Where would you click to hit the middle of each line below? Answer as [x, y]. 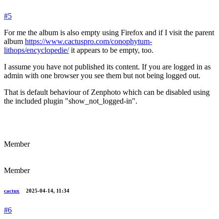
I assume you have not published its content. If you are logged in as [107, 67]
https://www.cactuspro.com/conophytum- [88, 42]
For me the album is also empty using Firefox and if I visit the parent [109, 33]
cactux [12, 191]
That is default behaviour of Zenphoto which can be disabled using [107, 92]
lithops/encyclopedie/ [36, 50]
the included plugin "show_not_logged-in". [71, 101]
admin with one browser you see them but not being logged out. [102, 76]
